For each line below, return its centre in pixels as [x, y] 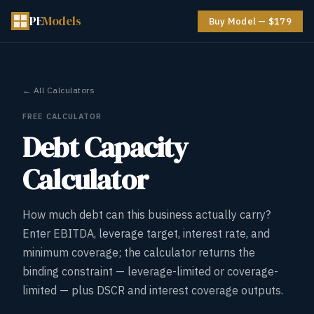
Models [62, 21]
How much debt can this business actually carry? [146, 214]
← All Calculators [59, 90]
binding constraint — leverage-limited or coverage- [150, 271]
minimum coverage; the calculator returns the [139, 252]
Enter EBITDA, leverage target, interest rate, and [146, 233]
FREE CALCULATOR [62, 116]
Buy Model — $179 [250, 21]
